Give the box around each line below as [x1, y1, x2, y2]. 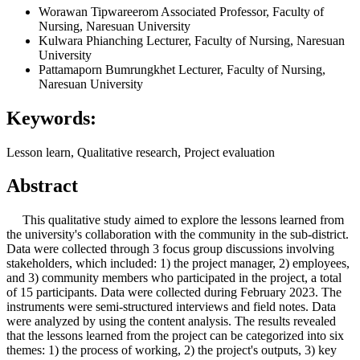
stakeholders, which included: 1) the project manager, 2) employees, [6, 256, 350, 271]
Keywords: [6, 107, 96, 129]
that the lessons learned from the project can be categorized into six [6, 329, 344, 343]
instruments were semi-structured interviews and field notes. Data [6, 300, 336, 314]
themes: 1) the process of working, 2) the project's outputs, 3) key [6, 343, 337, 358]
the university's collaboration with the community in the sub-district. [6, 227, 349, 242]
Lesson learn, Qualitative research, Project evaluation [6, 145, 275, 159]
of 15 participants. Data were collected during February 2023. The [6, 285, 342, 300]
